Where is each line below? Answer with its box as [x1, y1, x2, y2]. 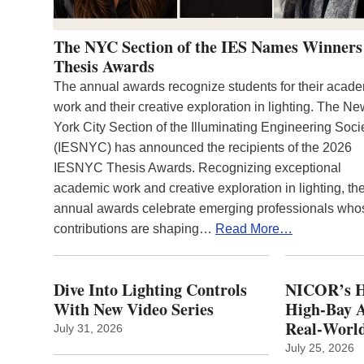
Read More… [215, 221, 292, 236]
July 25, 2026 [285, 340, 355, 354]
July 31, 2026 [54, 321, 123, 335]
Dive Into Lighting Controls [54, 277, 247, 301]
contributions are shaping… [54, 221, 215, 236]
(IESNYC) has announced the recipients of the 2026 [54, 140, 352, 154]
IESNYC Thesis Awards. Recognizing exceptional [54, 160, 341, 175]
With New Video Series [54, 297, 214, 321]
